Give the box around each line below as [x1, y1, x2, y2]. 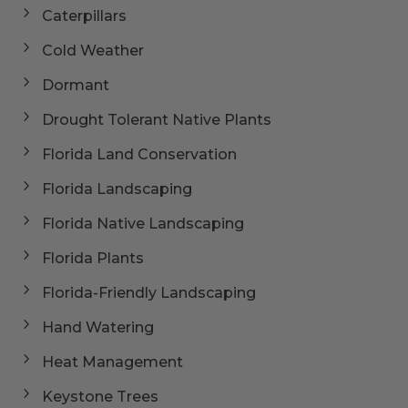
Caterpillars [42, 6, 127, 25]
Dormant [42, 76, 110, 94]
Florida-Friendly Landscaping [42, 283, 257, 301]
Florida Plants [42, 249, 145, 267]
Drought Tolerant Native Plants [42, 110, 272, 128]
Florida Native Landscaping [42, 214, 245, 232]
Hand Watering [42, 318, 155, 336]
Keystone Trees [42, 387, 159, 405]
